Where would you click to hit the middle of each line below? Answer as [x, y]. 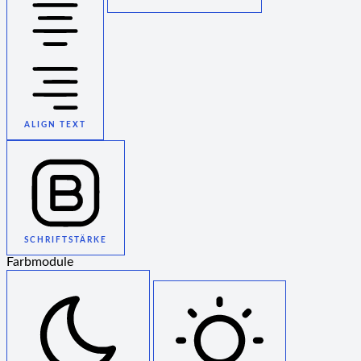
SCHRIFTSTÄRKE [66, 241]
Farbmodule [40, 263]
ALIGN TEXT [55, 125]
